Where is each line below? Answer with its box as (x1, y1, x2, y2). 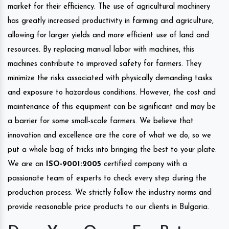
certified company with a (101, 161, 187, 169)
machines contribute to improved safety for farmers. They (8, 60, 201, 68)
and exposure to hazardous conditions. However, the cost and (8, 89, 216, 97)
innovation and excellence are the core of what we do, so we (8, 132, 211, 140)
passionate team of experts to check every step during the (8, 175, 207, 183)
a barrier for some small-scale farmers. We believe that (8, 118, 194, 126)
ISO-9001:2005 (46, 161, 101, 169)
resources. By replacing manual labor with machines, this (8, 46, 194, 54)
